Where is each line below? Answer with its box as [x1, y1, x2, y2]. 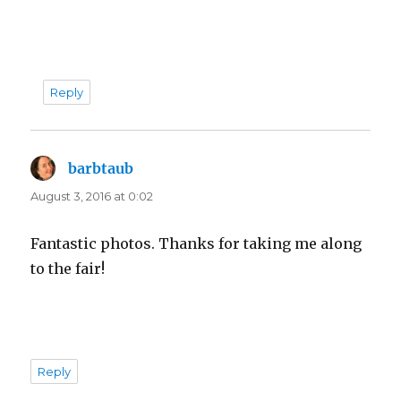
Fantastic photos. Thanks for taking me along [30, 234, 363, 252]
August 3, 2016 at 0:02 [30, 188, 154, 203]
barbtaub [68, 158, 134, 177]
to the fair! [30, 259, 106, 277]
